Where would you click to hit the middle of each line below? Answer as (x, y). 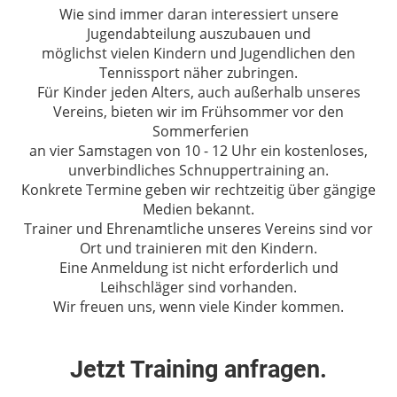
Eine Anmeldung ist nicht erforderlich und (198, 268)
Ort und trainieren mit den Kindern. (198, 249)
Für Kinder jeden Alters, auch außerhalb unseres (198, 93)
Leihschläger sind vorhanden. (198, 288)
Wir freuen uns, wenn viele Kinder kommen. (198, 307)
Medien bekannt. (198, 210)
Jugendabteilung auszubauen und (198, 34)
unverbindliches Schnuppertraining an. (198, 171)
